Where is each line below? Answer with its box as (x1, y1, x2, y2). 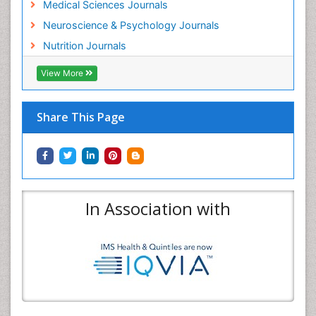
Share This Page (37, 109, 125, 125)
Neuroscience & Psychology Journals (42, 18, 219, 31)
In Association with (85, 197, 231, 220)
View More (41, 67, 85, 78)
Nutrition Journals (42, 39, 126, 51)
